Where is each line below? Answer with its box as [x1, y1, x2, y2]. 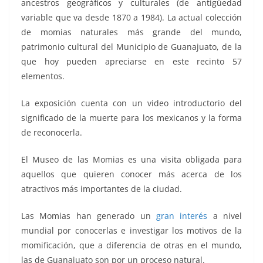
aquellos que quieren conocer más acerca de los [21, 168, 242, 180]
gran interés [156, 210, 208, 221]
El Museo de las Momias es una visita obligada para [21, 153, 242, 165]
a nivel [207, 210, 242, 221]
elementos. [21, 70, 65, 82]
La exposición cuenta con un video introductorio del [21, 97, 242, 109]
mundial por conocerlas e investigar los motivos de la [21, 224, 242, 236]
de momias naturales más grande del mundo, [21, 26, 242, 38]
